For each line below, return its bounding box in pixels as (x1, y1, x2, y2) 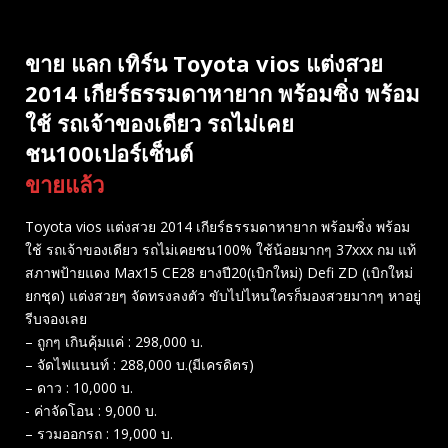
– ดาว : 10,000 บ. (25, 378, 133, 398)
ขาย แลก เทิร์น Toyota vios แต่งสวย (25, 48, 383, 79)
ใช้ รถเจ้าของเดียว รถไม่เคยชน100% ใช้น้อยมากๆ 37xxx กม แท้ (25, 240, 416, 260)
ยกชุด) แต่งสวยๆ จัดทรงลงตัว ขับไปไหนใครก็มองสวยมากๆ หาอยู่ (25, 286, 421, 306)
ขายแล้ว (25, 169, 104, 200)
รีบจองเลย (25, 309, 87, 329)
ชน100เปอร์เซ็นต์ (25, 138, 193, 169)
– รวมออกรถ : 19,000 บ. (25, 424, 173, 444)
